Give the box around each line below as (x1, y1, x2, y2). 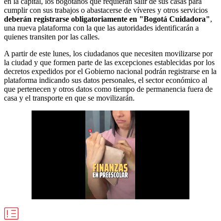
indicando (39, 75, 70, 84)
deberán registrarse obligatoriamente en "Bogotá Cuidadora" (4, 14, 210, 23)
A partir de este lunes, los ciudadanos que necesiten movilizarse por (4, 49, 213, 58)
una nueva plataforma (4, 23, 71, 32)
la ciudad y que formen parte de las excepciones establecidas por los (4, 58, 215, 67)
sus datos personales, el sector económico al (72, 75, 207, 84)
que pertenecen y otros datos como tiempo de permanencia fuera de (4, 84, 213, 93)
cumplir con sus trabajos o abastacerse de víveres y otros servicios (4, 5, 208, 14)
